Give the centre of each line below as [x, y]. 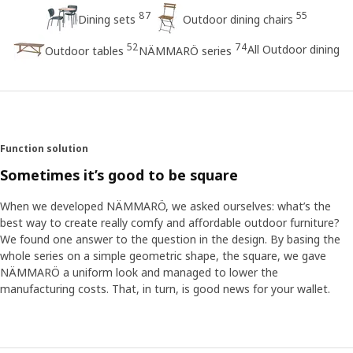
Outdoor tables [84, 50]
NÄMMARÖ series [185, 50]
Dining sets [106, 19]
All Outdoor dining [294, 49]
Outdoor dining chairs [238, 19]
